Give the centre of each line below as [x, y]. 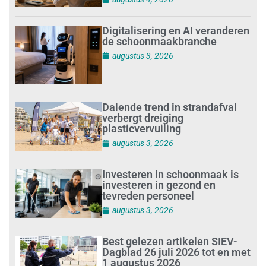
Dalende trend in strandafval [170, 107]
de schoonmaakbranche [160, 41]
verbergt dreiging [143, 118]
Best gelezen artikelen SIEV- [170, 241]
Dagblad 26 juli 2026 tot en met [177, 252]
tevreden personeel [148, 195]
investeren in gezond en [159, 185]
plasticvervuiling [143, 128]
